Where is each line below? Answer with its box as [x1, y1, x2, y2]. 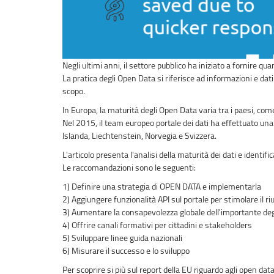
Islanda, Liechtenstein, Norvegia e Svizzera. [62, 130, 217, 142]
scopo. [62, 85, 85, 97]
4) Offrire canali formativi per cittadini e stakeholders [62, 219, 252, 231]
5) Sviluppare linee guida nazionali [62, 232, 182, 244]
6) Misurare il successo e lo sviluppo [62, 245, 190, 257]
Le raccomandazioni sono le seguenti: [62, 161, 196, 174]
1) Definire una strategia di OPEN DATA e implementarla [62, 180, 261, 193]
